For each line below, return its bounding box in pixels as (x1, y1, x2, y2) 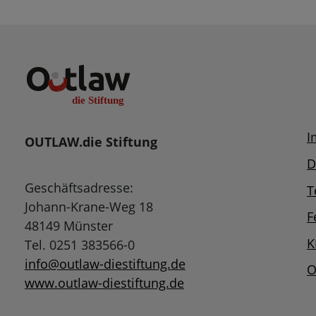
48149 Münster (24, 217, 113, 235)
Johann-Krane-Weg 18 (24, 198, 153, 216)
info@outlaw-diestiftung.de (24, 255, 186, 273)
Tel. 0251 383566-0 (24, 236, 135, 254)
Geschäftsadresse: (24, 179, 133, 197)
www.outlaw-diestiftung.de (24, 274, 184, 292)
